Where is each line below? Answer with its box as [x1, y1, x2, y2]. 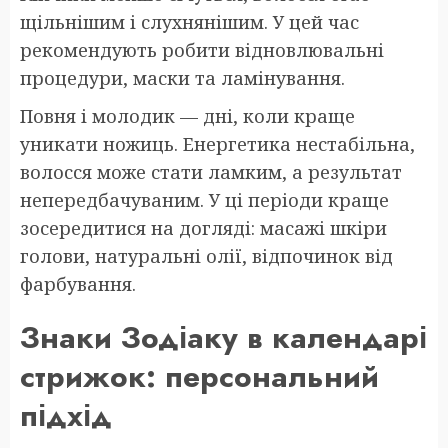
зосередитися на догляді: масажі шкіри [20, 215, 387, 240]
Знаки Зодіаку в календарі [20, 315, 427, 359]
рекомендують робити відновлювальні [20, 37, 384, 62]
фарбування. [20, 271, 136, 296]
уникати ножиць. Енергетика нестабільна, [20, 131, 415, 156]
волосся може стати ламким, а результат [20, 159, 402, 184]
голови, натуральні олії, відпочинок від [20, 243, 393, 268]
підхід [20, 393, 112, 437]
